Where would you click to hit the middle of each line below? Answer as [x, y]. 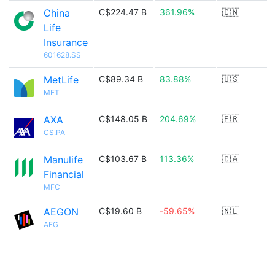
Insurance [66, 42]
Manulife [63, 160]
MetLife [61, 80]
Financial [64, 174]
